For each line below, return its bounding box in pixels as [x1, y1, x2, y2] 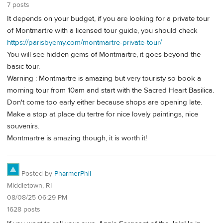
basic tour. [7, 62, 40, 72]
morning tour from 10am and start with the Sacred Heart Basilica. [7, 86, 214, 96]
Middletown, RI [7, 181, 52, 190]
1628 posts [7, 205, 40, 214]
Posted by [19, 169, 54, 178]
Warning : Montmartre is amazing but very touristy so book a [7, 74, 201, 84]
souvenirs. [7, 121, 39, 131]
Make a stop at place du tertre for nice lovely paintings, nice [7, 110, 198, 119]
